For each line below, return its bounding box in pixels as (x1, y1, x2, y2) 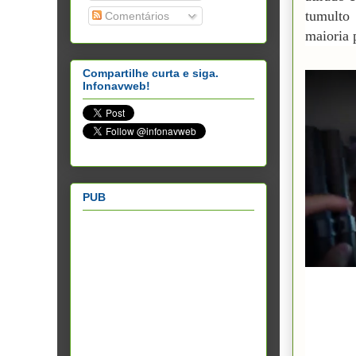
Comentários (102, 9, 169, 22)
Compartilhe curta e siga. (83, 67, 219, 80)
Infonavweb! (83, 79, 150, 93)
